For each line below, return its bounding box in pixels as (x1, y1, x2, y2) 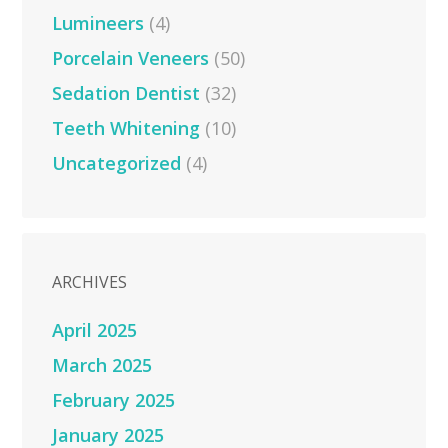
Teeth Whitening (52, 115, 201, 140)
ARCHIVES (52, 270, 128, 293)
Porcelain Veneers (52, 45, 210, 70)
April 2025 (52, 317, 138, 342)
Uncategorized (52, 150, 182, 175)
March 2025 (52, 352, 153, 377)
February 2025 (52, 387, 176, 412)
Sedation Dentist (52, 80, 201, 105)
